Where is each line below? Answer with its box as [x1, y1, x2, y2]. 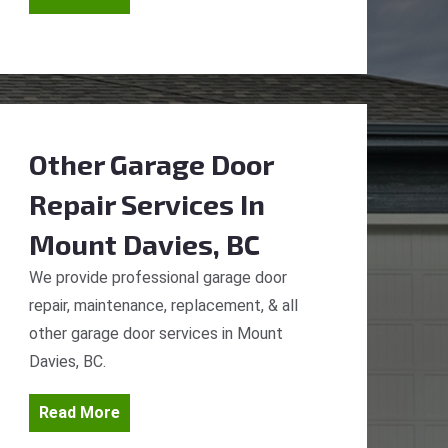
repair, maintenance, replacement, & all [29, 296, 298, 315]
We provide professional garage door [29, 268, 287, 287]
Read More [39, 403, 120, 422]
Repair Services [29, 187, 234, 221]
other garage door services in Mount [29, 324, 283, 343]
